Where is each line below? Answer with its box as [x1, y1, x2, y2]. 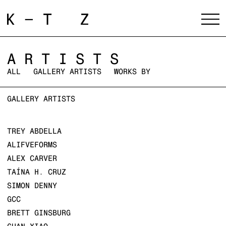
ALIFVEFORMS [7, 140, 57, 149]
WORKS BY [114, 67, 150, 76]
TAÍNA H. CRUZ [7, 167, 66, 177]
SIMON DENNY [7, 181, 57, 190]
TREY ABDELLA [7, 127, 62, 136]
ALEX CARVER [7, 154, 57, 163]
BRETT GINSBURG [7, 208, 71, 217]
